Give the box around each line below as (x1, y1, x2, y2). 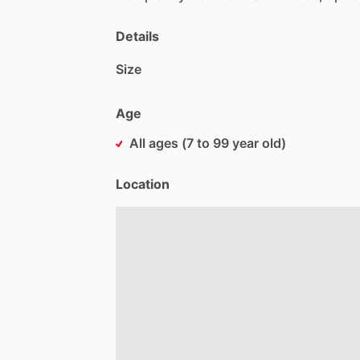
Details (116, 27, 159, 44)
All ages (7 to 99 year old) (129, 134, 286, 151)
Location (116, 175, 170, 192)
